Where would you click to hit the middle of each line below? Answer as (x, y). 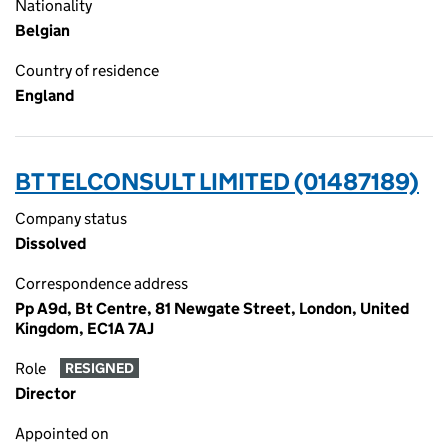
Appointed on (62, 433)
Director (45, 393)
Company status (71, 218)
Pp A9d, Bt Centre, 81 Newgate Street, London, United (212, 308)
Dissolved (50, 243)
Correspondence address (101, 283)
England (44, 95)
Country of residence (87, 70)
